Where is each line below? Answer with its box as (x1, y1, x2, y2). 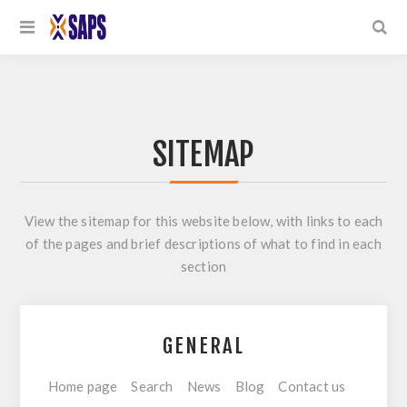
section (180, 258, 227, 274)
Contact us (278, 378, 346, 394)
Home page (47, 378, 118, 394)
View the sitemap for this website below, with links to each (24, 213, 383, 229)
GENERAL (163, 333, 244, 359)
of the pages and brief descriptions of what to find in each (25, 235, 382, 252)
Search (131, 378, 174, 394)
